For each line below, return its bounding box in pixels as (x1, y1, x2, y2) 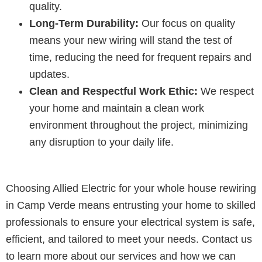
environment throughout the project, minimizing (29, 119, 248, 131)
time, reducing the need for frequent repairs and (29, 51, 251, 63)
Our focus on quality (139, 17, 235, 29)
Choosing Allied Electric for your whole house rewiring (6, 182, 256, 194)
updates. (29, 68, 70, 80)
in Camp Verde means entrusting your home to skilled (6, 199, 256, 211)
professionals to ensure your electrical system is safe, (6, 216, 255, 228)
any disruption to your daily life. (29, 136, 174, 148)
